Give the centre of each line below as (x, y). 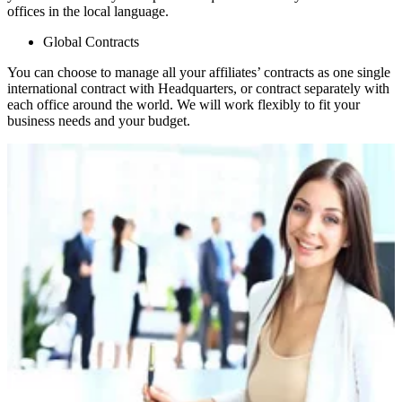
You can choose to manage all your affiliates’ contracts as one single (199, 72)
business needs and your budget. (99, 120)
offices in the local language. (88, 11)
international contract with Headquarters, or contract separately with (198, 88)
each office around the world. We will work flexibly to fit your (184, 104)
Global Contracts (91, 41)
